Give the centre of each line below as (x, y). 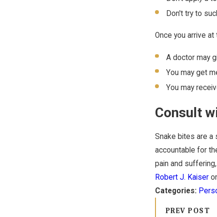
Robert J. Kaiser (182, 178)
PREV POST (188, 210)
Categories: (177, 191)
